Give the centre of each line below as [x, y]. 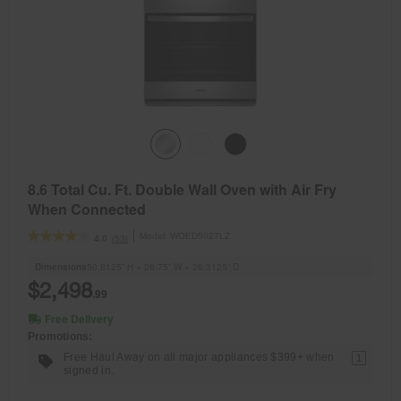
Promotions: [60, 337]
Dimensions [61, 267]
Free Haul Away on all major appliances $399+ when [199, 358]
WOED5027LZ [200, 236]
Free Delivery [79, 319]
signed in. [89, 371]
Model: [155, 236]
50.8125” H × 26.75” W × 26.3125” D [163, 267]
